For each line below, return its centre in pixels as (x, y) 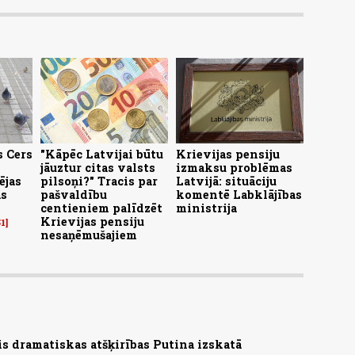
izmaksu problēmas (234, 167)
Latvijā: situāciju (226, 181)
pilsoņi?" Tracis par (99, 181)
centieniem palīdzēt (101, 208)
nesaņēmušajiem (89, 235)
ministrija (206, 208)
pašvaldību (74, 194)
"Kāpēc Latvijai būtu (102, 154)
